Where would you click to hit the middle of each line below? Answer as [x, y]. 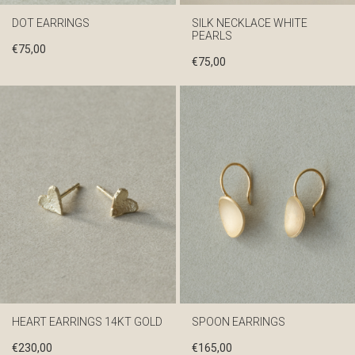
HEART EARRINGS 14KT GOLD [87, 321]
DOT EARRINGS [51, 23]
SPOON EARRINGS [238, 321]
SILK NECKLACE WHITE [249, 23]
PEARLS [212, 35]
